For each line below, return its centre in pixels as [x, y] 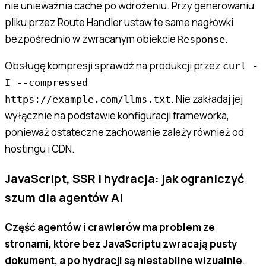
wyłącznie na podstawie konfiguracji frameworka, [117, 115]
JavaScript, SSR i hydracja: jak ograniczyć [124, 178]
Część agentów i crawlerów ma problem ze [110, 227]
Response [201, 39]
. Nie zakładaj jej [207, 99]
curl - [240, 66]
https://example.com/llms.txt [88, 99]
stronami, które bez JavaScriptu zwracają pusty [121, 243]
